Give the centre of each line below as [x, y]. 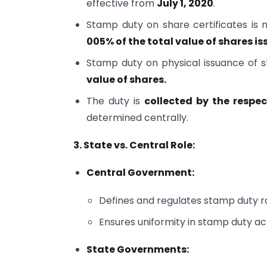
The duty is [116, 101]
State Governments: [138, 250]
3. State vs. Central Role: [134, 145]
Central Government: [141, 173]
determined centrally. [138, 117]
